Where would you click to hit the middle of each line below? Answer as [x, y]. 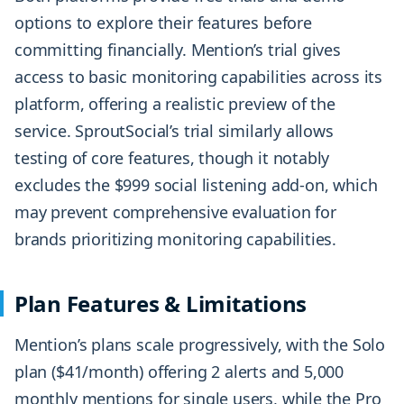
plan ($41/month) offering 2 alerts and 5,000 [179, 371]
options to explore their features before [163, 22]
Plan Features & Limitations [161, 303]
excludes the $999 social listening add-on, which [196, 184]
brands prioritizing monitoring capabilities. [176, 239]
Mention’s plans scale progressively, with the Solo [200, 344]
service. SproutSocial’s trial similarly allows [174, 130]
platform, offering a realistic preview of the [175, 103]
